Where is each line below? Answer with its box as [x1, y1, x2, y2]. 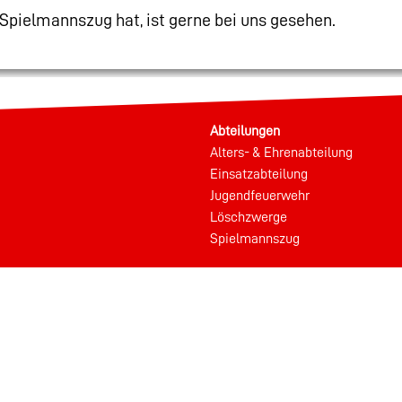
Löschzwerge [210, 209, 287, 224]
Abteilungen [210, 123, 280, 138]
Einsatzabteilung [210, 166, 308, 181]
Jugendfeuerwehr [210, 188, 310, 203]
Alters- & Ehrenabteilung [210, 144, 353, 160]
